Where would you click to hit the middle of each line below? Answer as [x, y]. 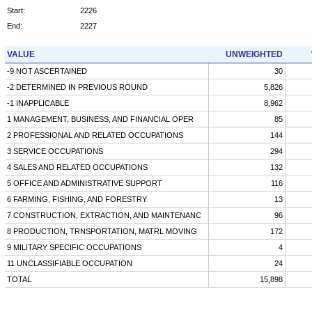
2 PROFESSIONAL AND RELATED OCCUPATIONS [95, 135]
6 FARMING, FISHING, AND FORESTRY [77, 199]
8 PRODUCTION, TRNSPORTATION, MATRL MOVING [102, 231]
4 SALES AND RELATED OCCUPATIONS [77, 167]
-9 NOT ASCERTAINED [47, 71]
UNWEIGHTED [254, 54]
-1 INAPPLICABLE [38, 103]
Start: [16, 10]
